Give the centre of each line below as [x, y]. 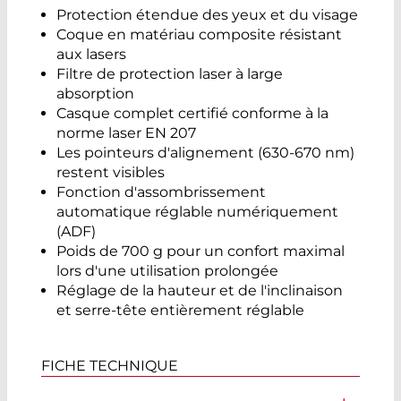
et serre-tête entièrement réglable [180, 311]
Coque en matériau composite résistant [199, 35]
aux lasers [91, 55]
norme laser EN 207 [126, 133]
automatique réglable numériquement [197, 212]
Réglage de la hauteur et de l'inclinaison [200, 291]
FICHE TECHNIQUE [110, 366]
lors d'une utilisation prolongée [167, 271]
